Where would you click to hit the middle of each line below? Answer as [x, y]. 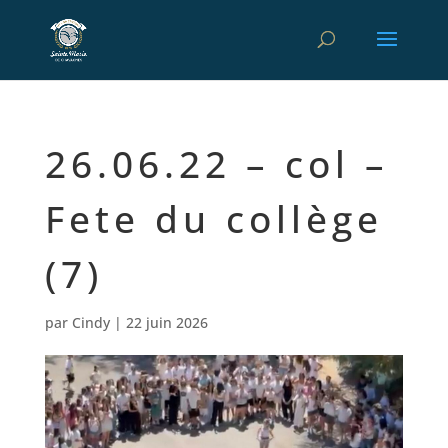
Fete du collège [213, 218]
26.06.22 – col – [216, 163]
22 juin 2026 [166, 322]
